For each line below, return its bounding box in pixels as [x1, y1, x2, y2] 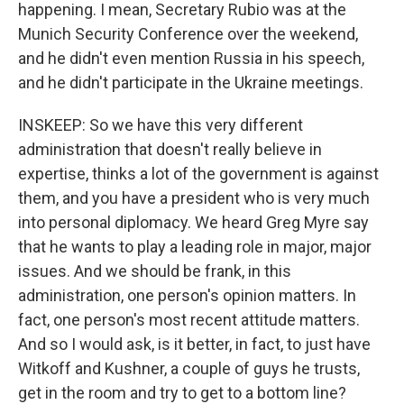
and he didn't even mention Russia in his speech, [18, 49, 364, 68]
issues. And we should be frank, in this [18, 262, 291, 280]
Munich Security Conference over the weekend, [18, 24, 358, 43]
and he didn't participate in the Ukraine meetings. [18, 73, 363, 92]
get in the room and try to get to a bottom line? [18, 383, 346, 402]
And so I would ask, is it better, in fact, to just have [18, 335, 371, 353]
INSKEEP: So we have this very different [18, 115, 303, 134]
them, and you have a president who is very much [18, 188, 370, 207]
